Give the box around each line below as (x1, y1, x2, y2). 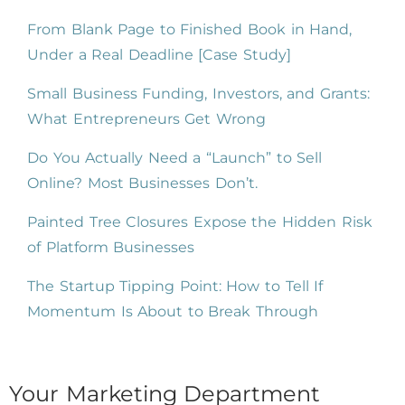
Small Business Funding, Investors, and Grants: (27, 84, 370, 102)
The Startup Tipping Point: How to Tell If (27, 277, 324, 295)
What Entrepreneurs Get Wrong (27, 109, 266, 127)
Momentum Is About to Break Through (27, 302, 318, 320)
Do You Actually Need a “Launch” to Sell (27, 148, 323, 166)
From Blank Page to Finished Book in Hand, (27, 20, 353, 38)
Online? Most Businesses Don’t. (27, 174, 258, 192)
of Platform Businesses (27, 238, 195, 256)
